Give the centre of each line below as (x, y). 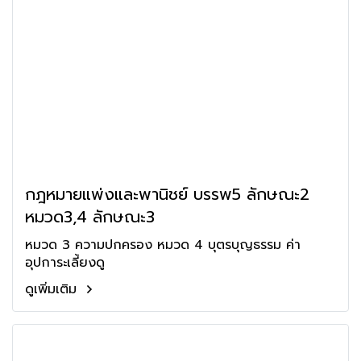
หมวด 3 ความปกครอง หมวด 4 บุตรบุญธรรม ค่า (163, 245)
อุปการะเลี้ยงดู (65, 263)
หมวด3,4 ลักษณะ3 (90, 217)
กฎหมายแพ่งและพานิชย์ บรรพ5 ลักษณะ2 (167, 194)
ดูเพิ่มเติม (53, 289)
